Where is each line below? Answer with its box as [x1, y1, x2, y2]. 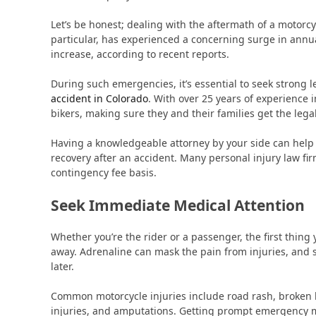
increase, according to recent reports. [51, 47, 229, 61]
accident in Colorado [51, 92, 148, 106]
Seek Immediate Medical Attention [51, 195, 305, 216]
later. [51, 259, 74, 273]
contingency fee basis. [51, 166, 157, 180]
